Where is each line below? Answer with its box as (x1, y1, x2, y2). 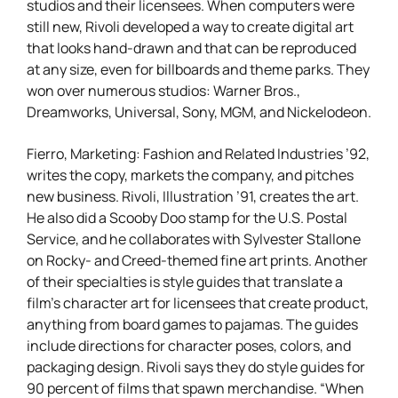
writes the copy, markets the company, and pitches (27, 163, 354, 184)
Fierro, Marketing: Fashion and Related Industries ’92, (27, 142, 370, 163)
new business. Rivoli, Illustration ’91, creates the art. (27, 185, 359, 205)
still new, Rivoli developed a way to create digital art (27, 15, 354, 36)
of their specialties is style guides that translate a (27, 270, 343, 291)
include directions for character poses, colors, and (27, 334, 351, 354)
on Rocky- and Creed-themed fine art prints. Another (27, 249, 368, 269)
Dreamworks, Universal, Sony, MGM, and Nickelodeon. (27, 100, 371, 121)
